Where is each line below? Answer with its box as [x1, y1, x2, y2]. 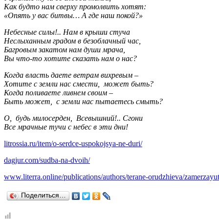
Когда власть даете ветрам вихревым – [4, 70, 138, 79]
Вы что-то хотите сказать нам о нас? [4, 54, 137, 63]
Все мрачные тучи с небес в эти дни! [4, 122, 128, 131]
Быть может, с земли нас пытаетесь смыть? [4, 97, 163, 106]
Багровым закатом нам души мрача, [4, 45, 125, 54]
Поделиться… [21, 191, 66, 199]
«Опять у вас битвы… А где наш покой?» [4, 11, 143, 20]
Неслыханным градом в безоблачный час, [4, 36, 141, 45]
